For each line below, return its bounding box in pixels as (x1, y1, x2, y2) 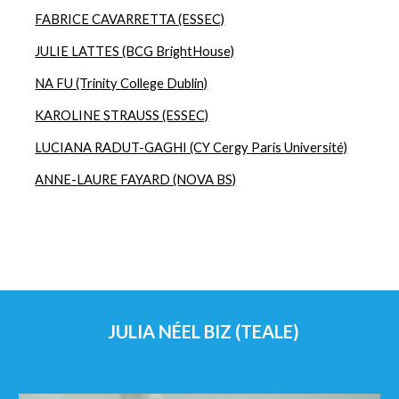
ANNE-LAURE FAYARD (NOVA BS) (35, 172, 237, 187)
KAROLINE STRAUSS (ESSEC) (35, 108, 209, 123)
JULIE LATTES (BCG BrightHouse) (35, 44, 235, 59)
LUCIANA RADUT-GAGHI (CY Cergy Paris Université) (35, 140, 348, 155)
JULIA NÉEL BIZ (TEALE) (103, 321, 299, 342)
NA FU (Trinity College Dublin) (35, 76, 208, 91)
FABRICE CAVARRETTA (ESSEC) (35, 12, 225, 27)
